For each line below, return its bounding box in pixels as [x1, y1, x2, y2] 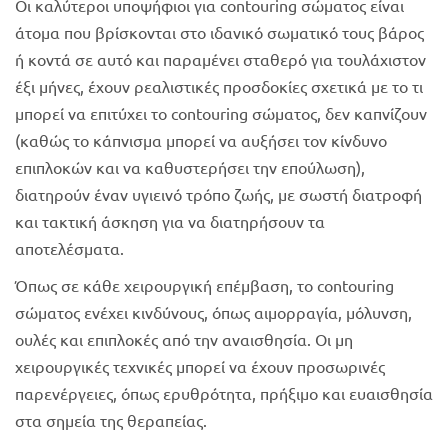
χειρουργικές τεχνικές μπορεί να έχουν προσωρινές [15, 355, 385, 376]
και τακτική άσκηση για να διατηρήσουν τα [15, 210, 325, 231]
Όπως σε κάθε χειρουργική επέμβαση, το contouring [15, 274, 394, 295]
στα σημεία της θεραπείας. [15, 409, 207, 430]
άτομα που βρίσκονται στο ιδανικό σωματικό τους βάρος [15, 21, 424, 42]
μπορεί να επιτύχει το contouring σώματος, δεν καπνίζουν [15, 102, 427, 123]
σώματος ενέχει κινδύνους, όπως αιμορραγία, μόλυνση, [15, 301, 412, 322]
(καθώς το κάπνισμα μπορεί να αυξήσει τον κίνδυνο [15, 129, 387, 150]
